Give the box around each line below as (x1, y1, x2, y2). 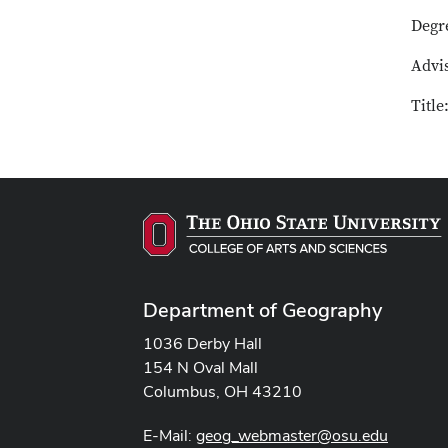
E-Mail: (143, 424, 196, 446)
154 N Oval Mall (143, 356, 258, 378)
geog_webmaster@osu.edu (196, 424, 388, 446)
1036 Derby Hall (143, 332, 262, 354)
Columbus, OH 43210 (143, 380, 302, 402)
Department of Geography (143, 296, 382, 323)
